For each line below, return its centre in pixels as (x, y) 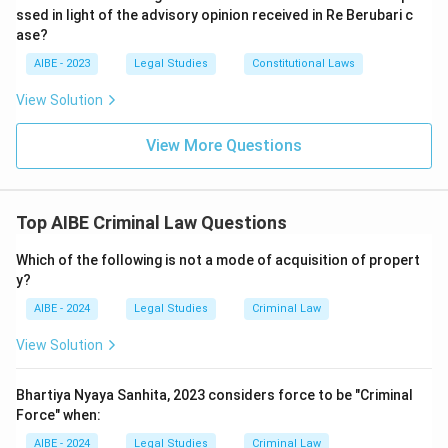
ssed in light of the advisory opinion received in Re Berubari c (214, 15)
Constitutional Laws (303, 63)
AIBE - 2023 (62, 63)
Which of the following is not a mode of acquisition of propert (218, 260)
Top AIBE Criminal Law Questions (151, 222)
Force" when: (58, 415)
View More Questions (224, 145)
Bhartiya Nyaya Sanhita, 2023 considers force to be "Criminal (214, 395)
